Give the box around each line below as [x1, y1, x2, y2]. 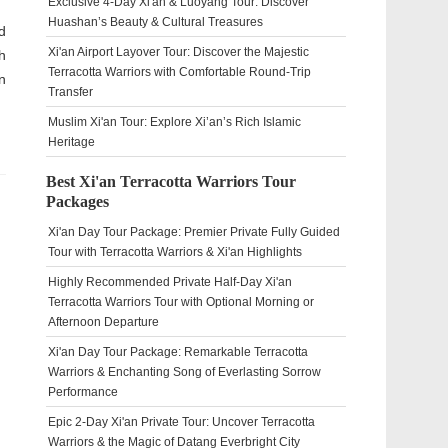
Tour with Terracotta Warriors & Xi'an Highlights [48, 245, 302, 259]
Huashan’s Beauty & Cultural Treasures [48, 15, 263, 29]
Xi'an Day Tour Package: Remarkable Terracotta [48, 345, 308, 359]
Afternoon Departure [48, 315, 159, 329]
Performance [48, 385, 118, 399]
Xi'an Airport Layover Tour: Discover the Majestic [48, 45, 309, 59]
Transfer [48, 85, 93, 99]
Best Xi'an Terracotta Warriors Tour [46, 173, 296, 190]
